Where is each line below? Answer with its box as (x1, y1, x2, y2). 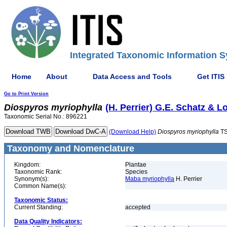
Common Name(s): (14, 182, 66, 190)
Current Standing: (14, 204, 63, 211)
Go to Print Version (4, 91, 49, 96)
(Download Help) (109, 128, 156, 135)
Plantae (125, 161, 146, 168)
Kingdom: (14, 161, 41, 168)
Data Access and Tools (93, 72, 172, 81)
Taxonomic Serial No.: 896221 (4, 113, 87, 120)
